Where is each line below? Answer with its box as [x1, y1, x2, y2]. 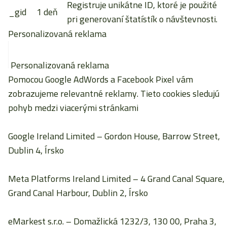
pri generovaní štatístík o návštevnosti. [67, 11, 217, 27]
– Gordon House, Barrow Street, [95, 128, 220, 144]
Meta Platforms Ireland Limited [8, 170, 131, 187]
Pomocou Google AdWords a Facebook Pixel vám [8, 71, 193, 88]
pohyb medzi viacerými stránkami [8, 99, 138, 116]
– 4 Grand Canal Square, [131, 170, 224, 187]
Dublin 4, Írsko [8, 142, 64, 159]
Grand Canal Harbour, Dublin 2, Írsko [8, 184, 148, 201]
